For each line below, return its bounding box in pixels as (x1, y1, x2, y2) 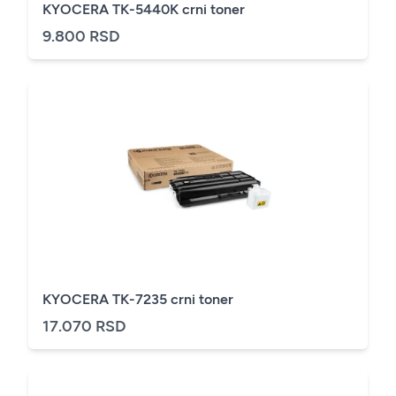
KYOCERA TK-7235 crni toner (42, 290, 233, 308)
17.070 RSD (42, 316, 126, 336)
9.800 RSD (42, 26, 120, 46)
